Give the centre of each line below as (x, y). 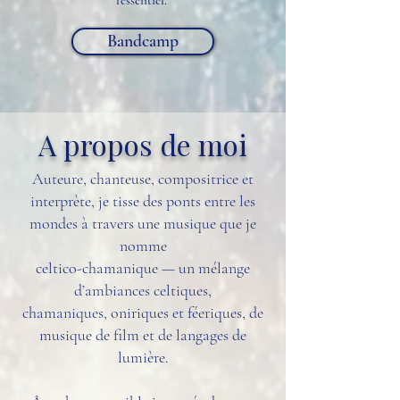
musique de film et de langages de (143, 335)
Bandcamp (143, 41)
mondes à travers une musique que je (143, 223)
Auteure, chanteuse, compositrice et (143, 179)
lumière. (143, 357)
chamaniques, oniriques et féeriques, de (143, 312)
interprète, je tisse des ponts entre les (143, 201)
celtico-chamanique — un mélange (143, 268)
